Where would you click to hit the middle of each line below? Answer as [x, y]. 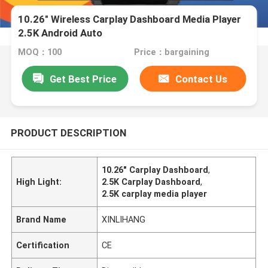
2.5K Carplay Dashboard [151, 182]
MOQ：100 [40, 52]
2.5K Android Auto [60, 33]
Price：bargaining [171, 52]
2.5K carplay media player [155, 194]
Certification [43, 245]
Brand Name [42, 219]
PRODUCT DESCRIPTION [68, 133]
